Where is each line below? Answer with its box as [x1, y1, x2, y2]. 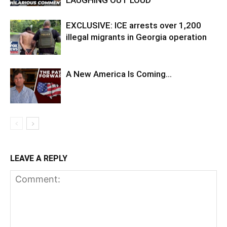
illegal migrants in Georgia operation [66, 32, 207, 43]
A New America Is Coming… [66, 69, 172, 80]
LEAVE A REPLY [10, 154, 67, 164]
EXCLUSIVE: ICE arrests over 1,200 [66, 20, 201, 31]
